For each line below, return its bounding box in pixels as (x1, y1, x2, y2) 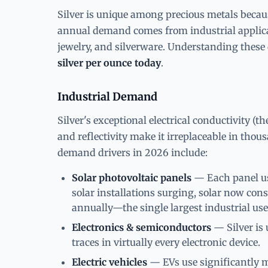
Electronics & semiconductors (72, 221, 211, 233)
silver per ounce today (57, 56, 161, 69)
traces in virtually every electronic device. (72, 236, 260, 248)
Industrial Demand (57, 89, 157, 103)
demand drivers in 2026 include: (57, 146, 208, 159)
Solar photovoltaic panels (72, 171, 191, 184)
